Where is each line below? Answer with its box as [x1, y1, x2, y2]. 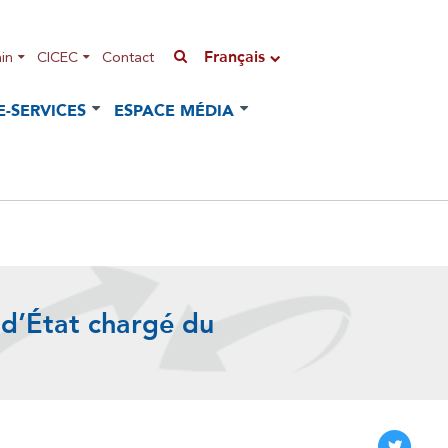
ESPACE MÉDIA [114, 99, 234, 122]
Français [204, 45, 270, 66]
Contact [102, 48, 154, 65]
